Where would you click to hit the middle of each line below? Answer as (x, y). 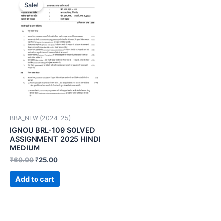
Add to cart (35, 179)
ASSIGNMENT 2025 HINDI (55, 139)
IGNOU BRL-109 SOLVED (53, 130)
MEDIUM (25, 148)
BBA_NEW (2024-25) (40, 118)
